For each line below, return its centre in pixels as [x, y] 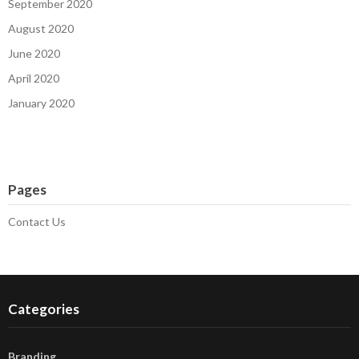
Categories [44, 309]
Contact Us [37, 221]
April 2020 [34, 78]
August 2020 [41, 28]
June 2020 [34, 53]
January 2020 [41, 103]
